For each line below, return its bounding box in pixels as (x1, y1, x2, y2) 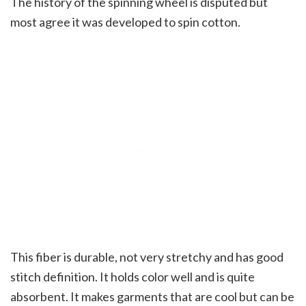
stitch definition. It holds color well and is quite (10, 269, 255, 285)
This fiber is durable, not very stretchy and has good (10, 249, 283, 265)
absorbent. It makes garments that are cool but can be (10, 289, 294, 305)
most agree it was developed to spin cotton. (10, 14, 240, 30)
